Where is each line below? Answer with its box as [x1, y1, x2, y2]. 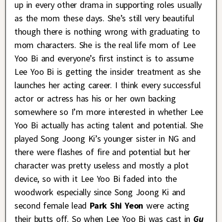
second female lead [14, 199, 90, 211]
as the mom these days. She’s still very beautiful [14, 12, 194, 24]
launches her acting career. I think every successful [14, 79, 201, 91]
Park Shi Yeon [90, 199, 143, 211]
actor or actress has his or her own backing [14, 92, 176, 104]
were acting [143, 199, 189, 211]
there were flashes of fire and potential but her [14, 146, 190, 158]
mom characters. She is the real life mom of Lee [14, 39, 196, 51]
